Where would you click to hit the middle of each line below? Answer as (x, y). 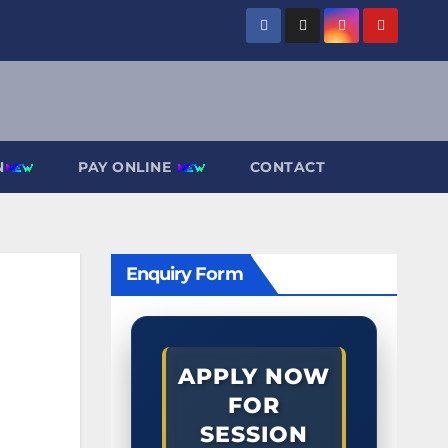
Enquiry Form (184, 274)
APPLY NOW (253, 376)
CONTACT (287, 167)
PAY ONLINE (127, 167)
